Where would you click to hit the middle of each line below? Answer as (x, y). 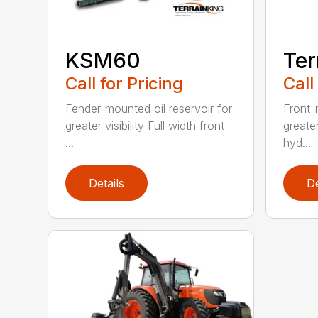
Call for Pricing (125, 84)
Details (107, 183)
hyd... (297, 143)
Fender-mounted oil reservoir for (149, 109)
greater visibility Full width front (145, 126)
